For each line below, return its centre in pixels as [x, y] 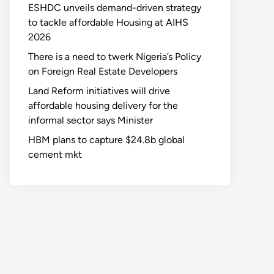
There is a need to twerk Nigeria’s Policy [115, 57]
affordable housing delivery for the [103, 106]
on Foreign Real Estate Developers [103, 72]
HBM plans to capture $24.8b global [106, 140]
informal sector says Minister [91, 120]
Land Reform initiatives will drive [99, 91]
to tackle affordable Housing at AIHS [108, 23]
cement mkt [55, 155]
